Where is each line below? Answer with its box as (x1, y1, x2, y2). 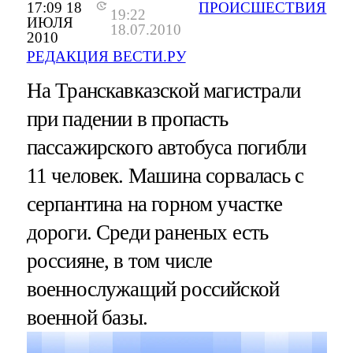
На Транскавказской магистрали (26, 78, 300, 102)
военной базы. (26, 305, 147, 329)
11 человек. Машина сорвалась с (26, 163, 304, 188)
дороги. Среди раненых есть (26, 220, 269, 244)
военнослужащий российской (26, 277, 280, 301)
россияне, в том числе (26, 248, 213, 273)
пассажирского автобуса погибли (26, 135, 307, 159)
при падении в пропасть (26, 106, 229, 131)
